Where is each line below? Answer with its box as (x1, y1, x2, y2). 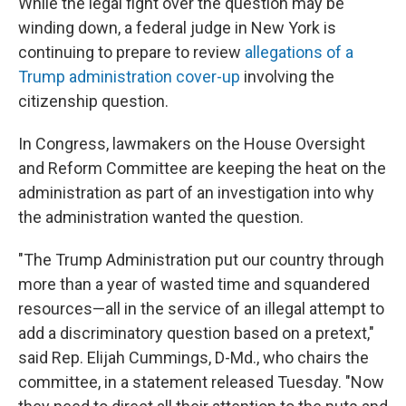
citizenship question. (18, 92, 169, 111)
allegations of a (245, 43, 353, 63)
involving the (240, 67, 334, 87)
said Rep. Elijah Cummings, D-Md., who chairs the (18, 348, 369, 368)
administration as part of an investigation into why (18, 183, 374, 203)
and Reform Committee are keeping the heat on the (18, 159, 386, 179)
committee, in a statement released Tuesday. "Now (18, 372, 384, 392)
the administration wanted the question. (18, 208, 304, 227)
